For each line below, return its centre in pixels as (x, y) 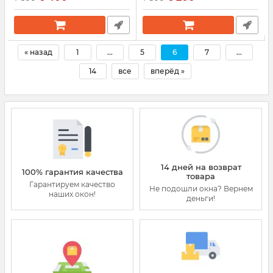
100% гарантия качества (72, 172)
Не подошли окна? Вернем (201, 189)
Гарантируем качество (72, 184)
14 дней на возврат (201, 167)
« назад (38, 52)
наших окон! (72, 194)
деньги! (201, 198)
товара (201, 176)
